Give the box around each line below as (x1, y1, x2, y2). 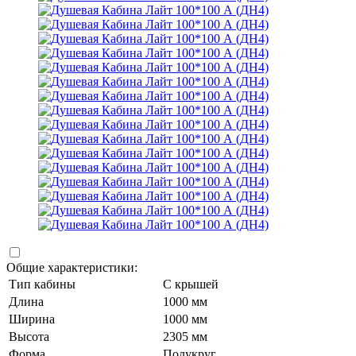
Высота (9, 330, 49, 344)
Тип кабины (9, 277, 75, 292)
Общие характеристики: (6, 261, 137, 275)
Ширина (9, 312, 55, 327)
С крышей (163, 277, 219, 292)
